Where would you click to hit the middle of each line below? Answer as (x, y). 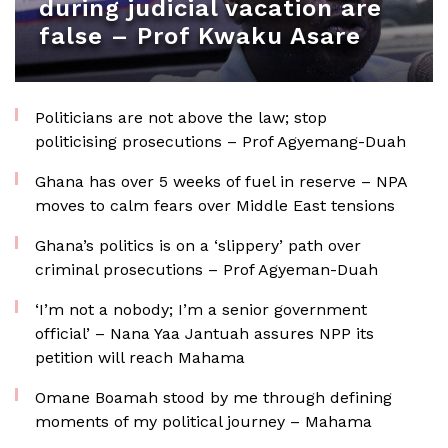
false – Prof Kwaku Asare (200, 36)
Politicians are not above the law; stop (181, 117)
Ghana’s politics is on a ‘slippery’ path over (198, 245)
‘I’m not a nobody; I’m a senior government (201, 309)
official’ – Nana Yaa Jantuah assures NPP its (204, 333)
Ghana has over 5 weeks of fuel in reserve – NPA (221, 181)
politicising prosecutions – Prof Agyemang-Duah (220, 141)
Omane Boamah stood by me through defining (213, 397)
